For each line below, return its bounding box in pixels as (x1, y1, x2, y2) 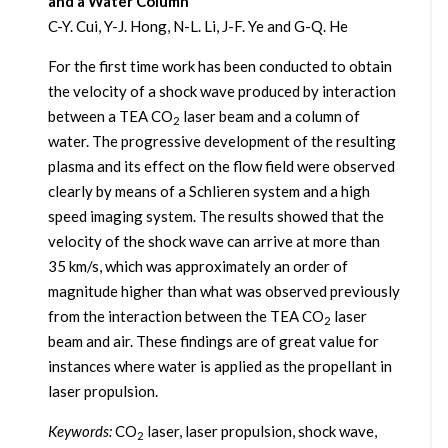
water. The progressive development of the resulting (47, 132, 396, 151)
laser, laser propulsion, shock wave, (143, 422, 377, 441)
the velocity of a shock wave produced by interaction (47, 82, 396, 101)
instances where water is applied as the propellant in (47, 357, 392, 376)
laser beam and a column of (179, 107, 360, 126)
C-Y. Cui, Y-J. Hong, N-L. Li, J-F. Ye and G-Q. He (47, 17, 348, 36)
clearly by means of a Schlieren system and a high (47, 182, 370, 201)
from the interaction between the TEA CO (47, 307, 324, 326)
